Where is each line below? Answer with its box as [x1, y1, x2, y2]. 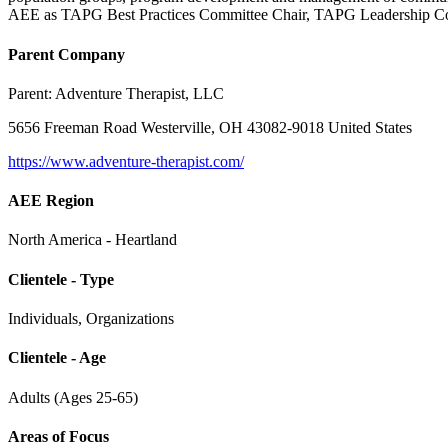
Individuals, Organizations [8, 310, 174, 327]
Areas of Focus [8, 427, 109, 445]
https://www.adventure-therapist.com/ [8, 152, 244, 170]
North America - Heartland [8, 231, 177, 249]
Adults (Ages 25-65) [8, 388, 138, 406]
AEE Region [8, 192, 94, 210]
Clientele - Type [8, 270, 114, 288]
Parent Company [8, 45, 125, 63]
